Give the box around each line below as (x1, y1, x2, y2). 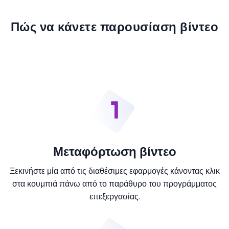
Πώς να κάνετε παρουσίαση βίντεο (10, 19, 219, 36)
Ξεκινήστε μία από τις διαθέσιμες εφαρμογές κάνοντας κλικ (9, 166, 220, 177)
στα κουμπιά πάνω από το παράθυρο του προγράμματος (12, 178, 217, 190)
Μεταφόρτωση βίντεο (53, 144, 176, 161)
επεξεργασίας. (89, 191, 140, 203)
